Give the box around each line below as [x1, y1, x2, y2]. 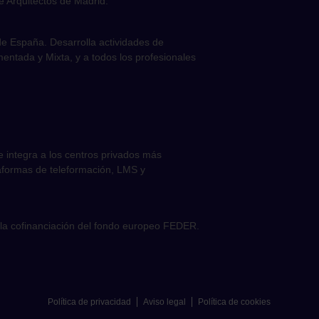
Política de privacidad [48, 296, 131, 307]
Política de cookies [198, 296, 271, 307]
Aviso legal [143, 296, 186, 307]
